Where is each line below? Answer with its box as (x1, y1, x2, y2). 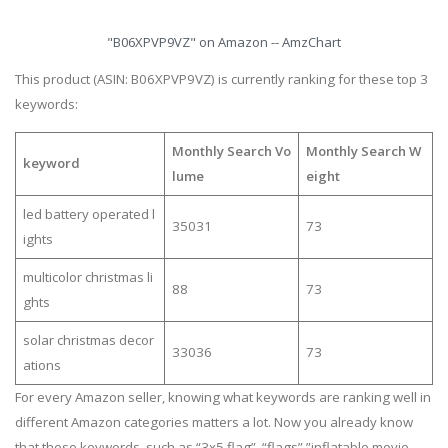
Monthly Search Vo (171, 141, 291, 160)
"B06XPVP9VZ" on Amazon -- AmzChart (107, 33, 341, 52)
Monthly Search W (305, 141, 421, 160)
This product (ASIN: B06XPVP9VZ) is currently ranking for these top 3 (15, 70, 428, 89)
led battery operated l (22, 204, 155, 223)
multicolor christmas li (22, 267, 153, 286)
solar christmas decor (22, 330, 154, 349)
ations (22, 355, 61, 374)
